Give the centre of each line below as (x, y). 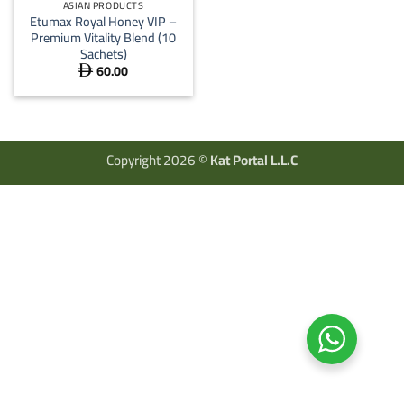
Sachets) (103, 53)
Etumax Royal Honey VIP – (103, 21)
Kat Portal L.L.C (254, 160)
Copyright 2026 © (158, 160)
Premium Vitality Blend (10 (103, 37)
